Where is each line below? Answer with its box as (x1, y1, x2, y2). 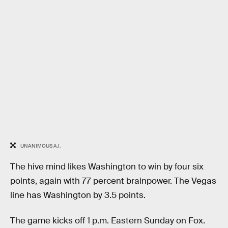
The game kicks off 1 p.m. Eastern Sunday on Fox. (10, 215, 205, 226)
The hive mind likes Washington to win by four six (10, 161, 204, 172)
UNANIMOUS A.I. (20, 142, 61, 150)
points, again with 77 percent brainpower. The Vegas (10, 175, 216, 186)
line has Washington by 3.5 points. (10, 189, 146, 201)
